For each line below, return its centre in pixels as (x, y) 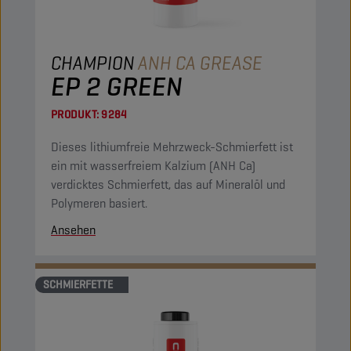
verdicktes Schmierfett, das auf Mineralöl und (168, 185)
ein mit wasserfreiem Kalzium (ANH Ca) (153, 166)
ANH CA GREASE (200, 63)
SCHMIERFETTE (78, 284)
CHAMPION (93, 63)
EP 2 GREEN (117, 86)
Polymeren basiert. (99, 203)
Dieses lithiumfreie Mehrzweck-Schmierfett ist (172, 147)
